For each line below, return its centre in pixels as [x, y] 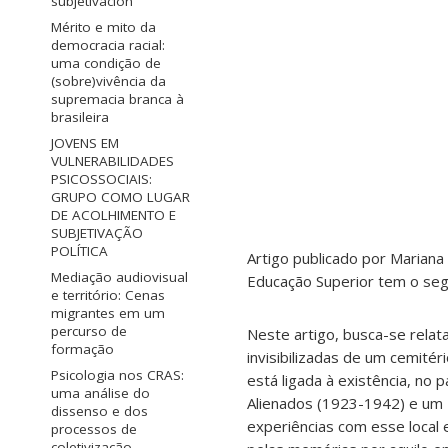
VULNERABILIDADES [112, 161]
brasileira [80, 117]
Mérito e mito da [103, 27]
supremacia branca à [117, 99]
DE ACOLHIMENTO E [113, 215]
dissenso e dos [99, 411]
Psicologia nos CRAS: [117, 375]
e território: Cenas [108, 295]
